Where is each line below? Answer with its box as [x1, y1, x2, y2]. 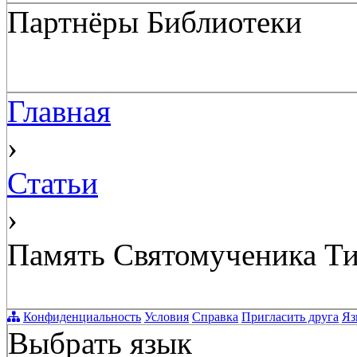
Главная [7, 93, 111, 128]
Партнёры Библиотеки [7, 4, 302, 39]
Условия [144, 309, 189, 324]
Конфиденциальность [23, 309, 141, 324]
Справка [192, 309, 238, 324]
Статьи [7, 165, 98, 200]
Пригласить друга [241, 309, 339, 324]
